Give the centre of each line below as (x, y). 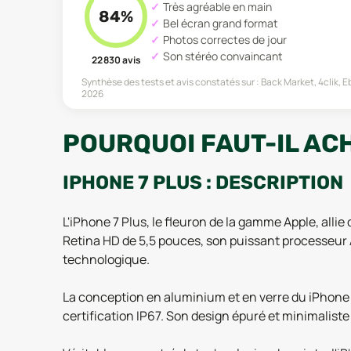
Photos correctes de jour (225, 39)
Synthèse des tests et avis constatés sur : (170, 81)
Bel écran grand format (221, 23)
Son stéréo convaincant (223, 56)
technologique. (106, 259)
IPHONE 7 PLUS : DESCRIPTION (203, 182)
